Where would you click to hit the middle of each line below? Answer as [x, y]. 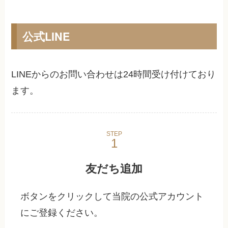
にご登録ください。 [62, 213]
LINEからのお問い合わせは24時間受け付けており [114, 74]
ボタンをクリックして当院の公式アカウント [112, 197]
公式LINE [46, 36]
